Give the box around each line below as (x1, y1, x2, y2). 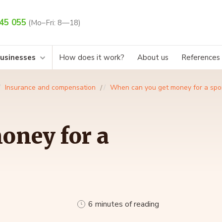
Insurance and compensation (5, 83, 96, 93)
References (181, 53, 220, 63)
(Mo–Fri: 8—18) (28, 18, 81, 28)
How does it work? (59, 53, 124, 63)
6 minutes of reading (88, 199, 159, 210)
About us (137, 53, 168, 63)
